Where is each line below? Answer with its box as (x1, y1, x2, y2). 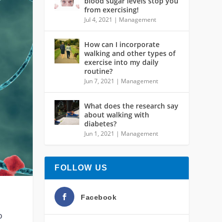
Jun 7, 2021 (84, 76, 115, 85)
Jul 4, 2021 (84, 15, 113, 24)
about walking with (84, 110, 150, 119)
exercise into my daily (84, 57, 159, 67)
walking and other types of (84, 48, 176, 58)
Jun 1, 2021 (84, 129, 115, 138)
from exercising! (84, 4, 139, 14)
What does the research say (84, 101, 179, 111)
